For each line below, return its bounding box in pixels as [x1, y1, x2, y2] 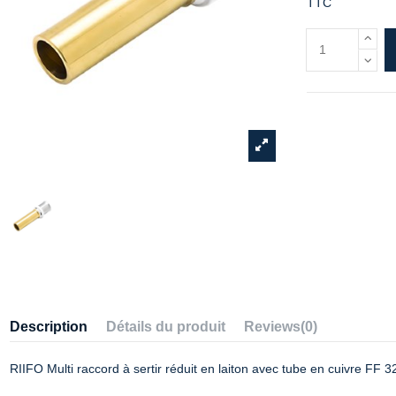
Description [9, 318, 88, 334]
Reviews [243, 318, 301, 334]
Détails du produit [105, 318, 225, 334]
